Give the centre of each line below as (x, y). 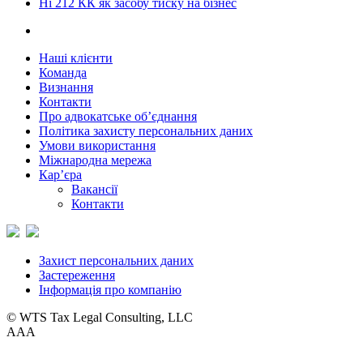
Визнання (66, 88)
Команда (63, 73)
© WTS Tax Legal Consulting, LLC (100, 318)
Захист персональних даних (116, 261)
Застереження (77, 275)
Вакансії (94, 190)
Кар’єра (60, 175)
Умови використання (97, 146)
